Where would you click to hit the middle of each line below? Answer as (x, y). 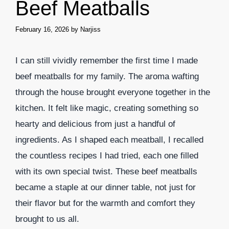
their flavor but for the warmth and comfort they (105, 203)
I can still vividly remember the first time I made (107, 61)
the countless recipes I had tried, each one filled (107, 156)
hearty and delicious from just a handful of (95, 124)
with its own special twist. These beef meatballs (106, 172)
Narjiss (90, 30)
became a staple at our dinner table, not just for (106, 188)
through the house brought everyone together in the (113, 93)
